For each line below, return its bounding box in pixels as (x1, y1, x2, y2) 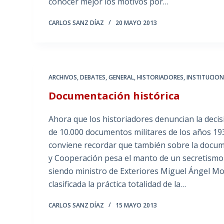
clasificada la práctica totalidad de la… (48, 178, 186, 190)
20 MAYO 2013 (115, 18, 157, 27)
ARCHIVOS (48, 73, 77, 82)
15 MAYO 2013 (115, 201, 157, 210)
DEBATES (80, 73, 106, 82)
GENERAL (108, 73, 134, 82)
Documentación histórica (48, 89, 180, 103)
